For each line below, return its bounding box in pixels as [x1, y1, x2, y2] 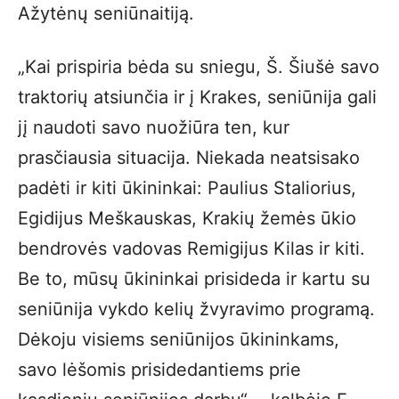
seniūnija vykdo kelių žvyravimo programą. [18, 298, 375, 320]
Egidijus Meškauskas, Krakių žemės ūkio [18, 208, 356, 229]
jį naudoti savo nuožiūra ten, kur [18, 117, 289, 138]
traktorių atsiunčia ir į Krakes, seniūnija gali [18, 86, 377, 108]
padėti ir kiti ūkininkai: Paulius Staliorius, [18, 177, 356, 199]
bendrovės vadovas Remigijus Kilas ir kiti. [18, 238, 365, 259]
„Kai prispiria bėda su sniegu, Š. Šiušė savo [18, 56, 379, 77]
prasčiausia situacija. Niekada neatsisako [18, 147, 360, 168]
